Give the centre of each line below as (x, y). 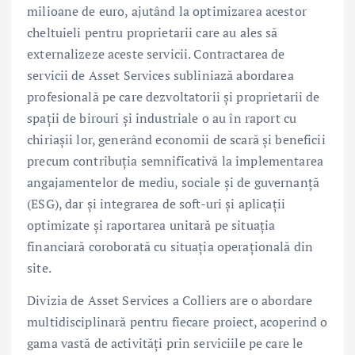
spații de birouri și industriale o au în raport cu (162, 118)
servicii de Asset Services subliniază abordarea (160, 75)
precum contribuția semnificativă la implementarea (175, 160)
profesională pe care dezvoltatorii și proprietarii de (174, 96)
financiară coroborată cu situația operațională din (170, 246)
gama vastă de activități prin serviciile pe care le (165, 343)
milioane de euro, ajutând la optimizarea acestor (167, 11)
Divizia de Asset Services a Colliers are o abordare (170, 300)
